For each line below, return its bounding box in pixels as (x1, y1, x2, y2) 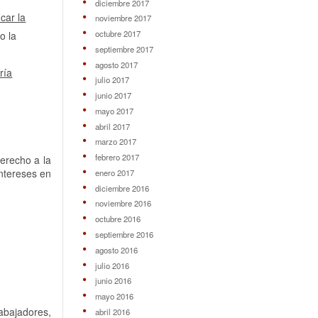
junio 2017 (94, 89, 131, 102)
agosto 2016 (94, 243, 138, 256)
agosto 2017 (94, 58, 138, 70)
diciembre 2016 (94, 182, 149, 194)
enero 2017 (94, 166, 134, 178)
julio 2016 (94, 259, 129, 271)
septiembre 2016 (94, 228, 153, 240)
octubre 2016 (94, 213, 141, 225)
